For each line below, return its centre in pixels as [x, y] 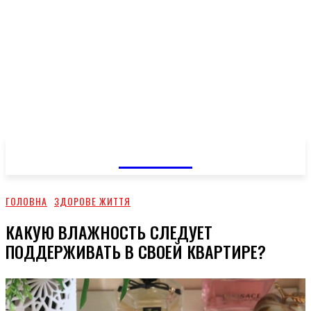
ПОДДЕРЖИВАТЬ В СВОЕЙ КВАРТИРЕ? [136, 251]
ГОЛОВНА [26, 201]
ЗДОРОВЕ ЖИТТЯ [92, 201]
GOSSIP [155, 154]
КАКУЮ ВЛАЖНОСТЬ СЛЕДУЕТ [109, 232]
